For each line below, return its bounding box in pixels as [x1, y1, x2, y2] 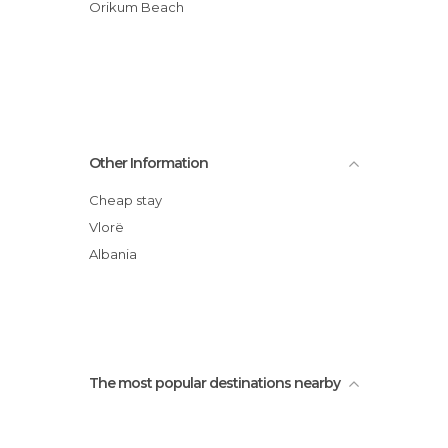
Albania [98, 246, 137, 262]
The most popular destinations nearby [89, 374, 340, 392]
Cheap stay [99, 192, 162, 208]
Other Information [89, 154, 208, 172]
